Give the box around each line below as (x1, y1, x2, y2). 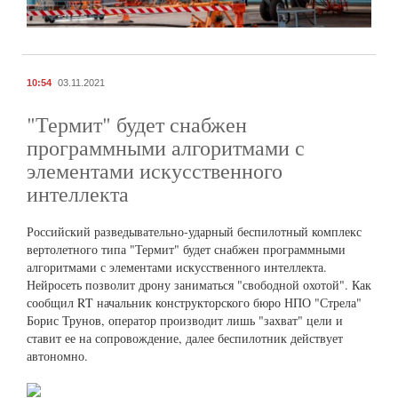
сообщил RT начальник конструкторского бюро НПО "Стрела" (27, 293, 362, 311)
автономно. (27, 346, 88, 364)
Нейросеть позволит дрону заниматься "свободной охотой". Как (27, 275, 371, 293)
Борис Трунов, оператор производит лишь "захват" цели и (27, 311, 343, 329)
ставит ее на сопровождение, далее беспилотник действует (27, 329, 343, 346)
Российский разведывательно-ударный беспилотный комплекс (27, 222, 362, 240)
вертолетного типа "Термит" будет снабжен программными (27, 240, 346, 258)
